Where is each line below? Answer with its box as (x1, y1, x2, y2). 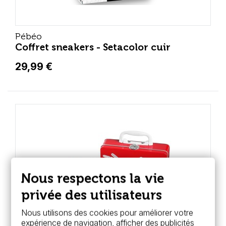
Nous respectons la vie (21, 171, 164, 187)
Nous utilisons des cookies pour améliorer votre (21, 207, 194, 218)
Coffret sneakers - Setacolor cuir (15, 41, 171, 53)
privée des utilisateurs (21, 187, 162, 203)
